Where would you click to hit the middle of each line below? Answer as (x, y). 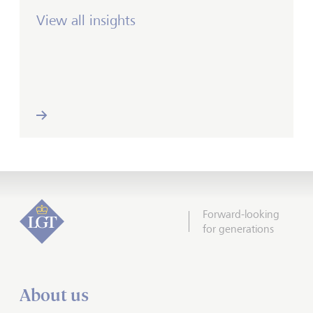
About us (54, 295)
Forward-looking (241, 214)
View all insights (86, 20)
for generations (238, 229)
